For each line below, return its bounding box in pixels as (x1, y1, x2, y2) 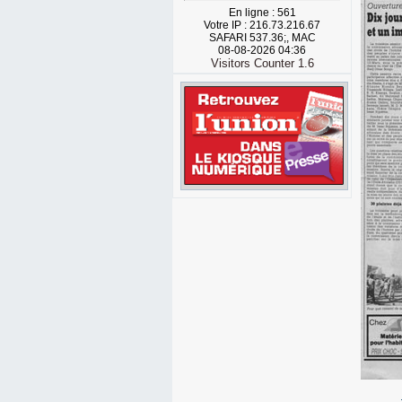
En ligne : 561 (228, 6, 296, 19)
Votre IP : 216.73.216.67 (204, 19, 320, 31)
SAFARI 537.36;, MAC (208, 31, 316, 44)
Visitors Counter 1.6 (210, 57, 314, 70)
